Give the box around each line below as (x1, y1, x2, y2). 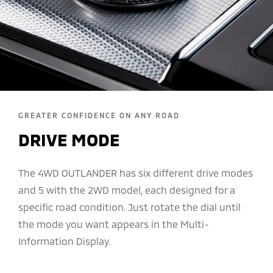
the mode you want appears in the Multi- (18, 218, 209, 230)
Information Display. (18, 235, 110, 247)
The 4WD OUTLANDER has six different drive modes (18, 166, 253, 179)
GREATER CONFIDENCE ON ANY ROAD (18, 110, 180, 119)
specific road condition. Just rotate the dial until (18, 200, 241, 213)
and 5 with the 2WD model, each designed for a (18, 183, 235, 196)
